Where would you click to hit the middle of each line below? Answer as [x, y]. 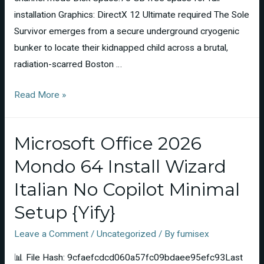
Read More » [40, 95]
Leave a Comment [51, 234]
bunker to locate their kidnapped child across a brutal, [121, 47]
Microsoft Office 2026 [108, 143]
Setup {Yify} [65, 212]
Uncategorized [126, 234]
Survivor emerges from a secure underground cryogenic [126, 31]
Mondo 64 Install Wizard [120, 166]
